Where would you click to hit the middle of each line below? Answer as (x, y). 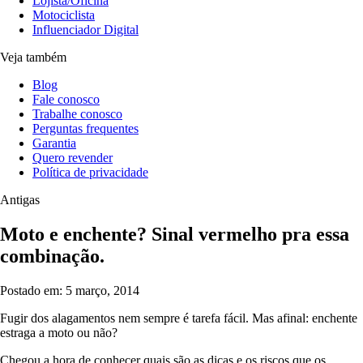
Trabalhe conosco (77, 114)
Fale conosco (66, 99)
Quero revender (73, 158)
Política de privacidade (90, 172)
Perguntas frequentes (85, 128)
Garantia (54, 143)
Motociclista (64, 15)
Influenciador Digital (85, 30)
